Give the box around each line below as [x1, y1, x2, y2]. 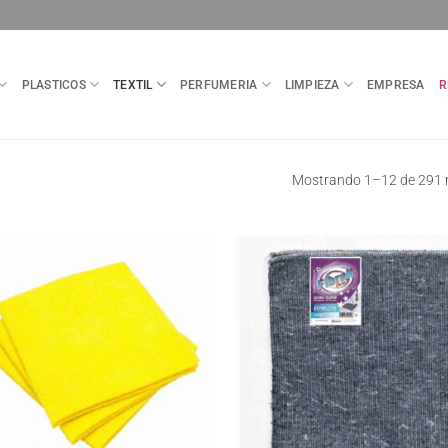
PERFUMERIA [180, 77, 258, 92]
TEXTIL [113, 77, 153, 92]
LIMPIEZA [284, 77, 340, 92]
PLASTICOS [21, 77, 86, 92]
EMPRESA [367, 77, 425, 92]
